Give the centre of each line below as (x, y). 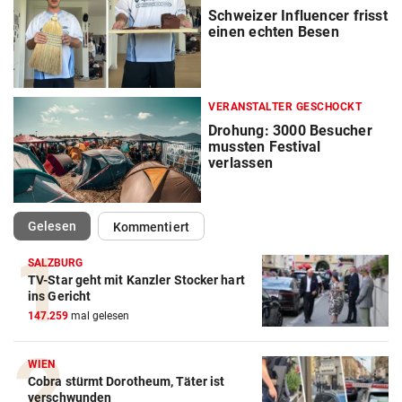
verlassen (240, 163)
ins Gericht (60, 297)
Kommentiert (151, 227)
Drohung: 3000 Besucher (290, 131)
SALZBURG (56, 263)
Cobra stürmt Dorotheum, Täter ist (127, 382)
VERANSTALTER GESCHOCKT (285, 107)
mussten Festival (265, 147)
